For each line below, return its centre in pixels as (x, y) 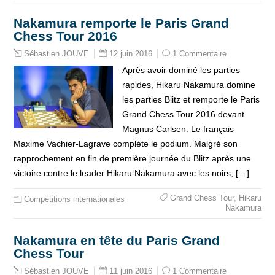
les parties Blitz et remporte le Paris (191, 99)
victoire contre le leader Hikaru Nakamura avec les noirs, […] (132, 173)
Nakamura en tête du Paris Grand (117, 240)
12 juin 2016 (131, 54)
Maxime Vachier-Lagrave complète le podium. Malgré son (126, 144)
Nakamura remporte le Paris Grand (122, 23)
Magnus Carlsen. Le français (178, 129)
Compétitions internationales (75, 199)
